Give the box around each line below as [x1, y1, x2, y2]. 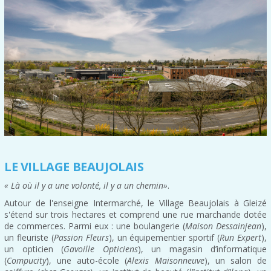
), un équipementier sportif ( [108, 231, 220, 243]
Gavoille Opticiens [64, 243, 138, 255]
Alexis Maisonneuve [127, 254, 204, 266]
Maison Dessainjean [185, 220, 261, 232]
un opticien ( [4, 243, 64, 255]
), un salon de [204, 254, 267, 266]
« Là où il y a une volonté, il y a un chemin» [4, 179, 168, 191]
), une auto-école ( [46, 254, 128, 266]
